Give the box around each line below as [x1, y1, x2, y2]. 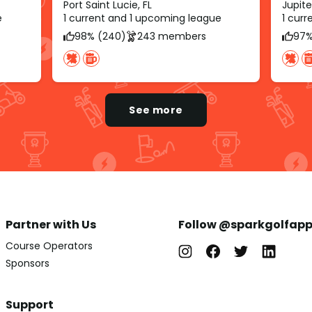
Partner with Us [6, 217, 96, 233]
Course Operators [6, 239, 93, 253]
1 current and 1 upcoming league [63, 11, 221, 26]
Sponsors [6, 256, 49, 271]
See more [129, 103, 183, 118]
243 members [136, 29, 206, 43]
